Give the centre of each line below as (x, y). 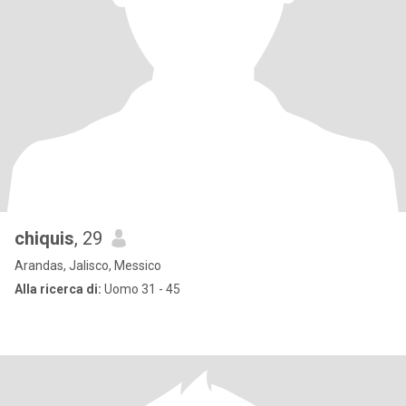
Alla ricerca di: (58, 289)
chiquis (44, 238)
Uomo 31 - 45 (141, 289)
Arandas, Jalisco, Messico (88, 266)
